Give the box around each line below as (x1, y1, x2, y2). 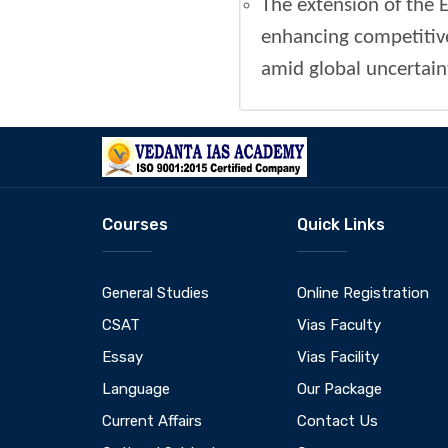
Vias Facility (297, 348, 379, 367)
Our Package (297, 380, 382, 399)
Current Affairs (102, 412, 202, 431)
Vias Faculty (297, 316, 381, 335)
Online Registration (297, 284, 429, 303)
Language (102, 380, 170, 399)
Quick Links (297, 215, 385, 235)
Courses (102, 215, 168, 235)
